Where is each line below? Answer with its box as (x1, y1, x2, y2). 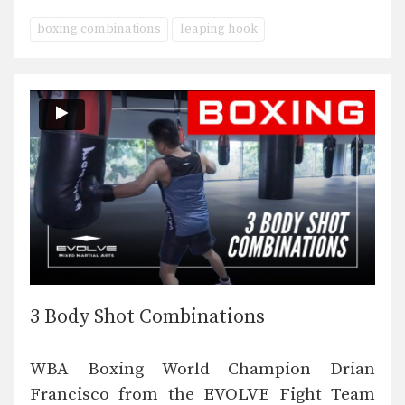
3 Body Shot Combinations (30, 305, 265, 330)
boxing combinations (37, 21, 162, 38)
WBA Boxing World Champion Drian (30, 359, 375, 381)
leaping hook (179, 21, 258, 38)
